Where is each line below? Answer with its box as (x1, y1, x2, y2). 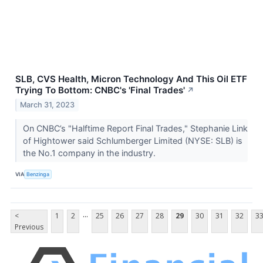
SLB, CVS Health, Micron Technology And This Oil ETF (15, 73, 247, 85)
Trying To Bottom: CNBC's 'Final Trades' (15, 84, 185, 96)
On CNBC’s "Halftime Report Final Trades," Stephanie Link (22, 123, 248, 134)
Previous (15, 222, 43, 232)
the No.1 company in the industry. (22, 148, 158, 159)
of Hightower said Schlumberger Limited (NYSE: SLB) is (22, 136, 242, 146)
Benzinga (26, 170, 50, 177)
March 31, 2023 (20, 100, 75, 110)
